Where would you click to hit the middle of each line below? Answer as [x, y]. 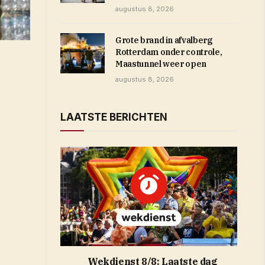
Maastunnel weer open [161, 64]
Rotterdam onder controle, [169, 52]
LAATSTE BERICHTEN [114, 117]
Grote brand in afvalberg [164, 40]
